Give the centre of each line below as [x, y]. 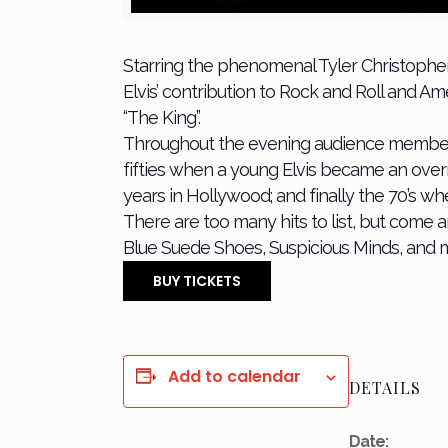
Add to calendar [235, 377]
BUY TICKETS [197, 281]
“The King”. [162, 118]
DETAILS [385, 388]
